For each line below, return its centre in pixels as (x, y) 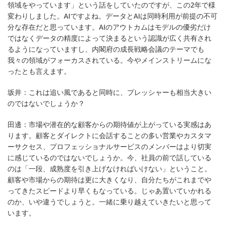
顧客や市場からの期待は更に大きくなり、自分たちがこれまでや (109, 179)
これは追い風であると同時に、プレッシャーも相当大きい (120, 92)
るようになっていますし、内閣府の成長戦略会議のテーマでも (106, 49)
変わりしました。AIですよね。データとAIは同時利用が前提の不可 (113, 16)
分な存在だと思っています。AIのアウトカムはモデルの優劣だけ (109, 27)
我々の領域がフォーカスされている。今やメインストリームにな (109, 60)
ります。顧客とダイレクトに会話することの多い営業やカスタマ (109, 135)
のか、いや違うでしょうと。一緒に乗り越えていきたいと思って (109, 201)
